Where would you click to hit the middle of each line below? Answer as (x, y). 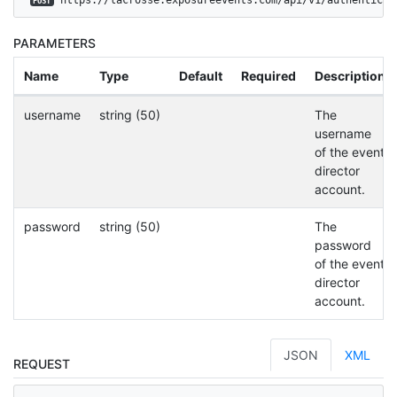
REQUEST (42, 364)
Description (350, 76)
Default (200, 76)
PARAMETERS (54, 43)
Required (268, 76)
